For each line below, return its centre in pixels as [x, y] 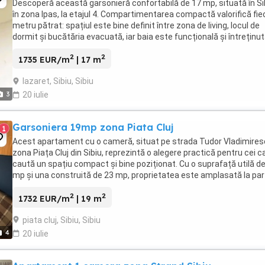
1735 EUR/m [44, 60]
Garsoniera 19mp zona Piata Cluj [93, 127]
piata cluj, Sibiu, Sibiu [62, 220]
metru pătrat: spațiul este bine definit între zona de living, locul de [136, 25]
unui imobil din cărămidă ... [62, 187]
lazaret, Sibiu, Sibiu [58, 81]
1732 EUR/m [44, 198]
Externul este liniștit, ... [55, 48]
